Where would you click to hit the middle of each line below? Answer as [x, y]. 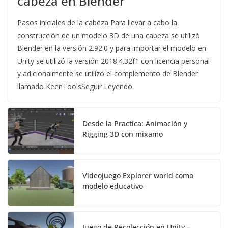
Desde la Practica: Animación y [135, 123]
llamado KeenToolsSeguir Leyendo [75, 86]
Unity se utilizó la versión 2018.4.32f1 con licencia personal [113, 61]
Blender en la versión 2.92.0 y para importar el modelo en [112, 48]
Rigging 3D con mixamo [123, 134]
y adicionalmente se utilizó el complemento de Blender [108, 73]
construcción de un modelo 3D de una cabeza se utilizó [109, 35]
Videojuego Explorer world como [138, 175]
